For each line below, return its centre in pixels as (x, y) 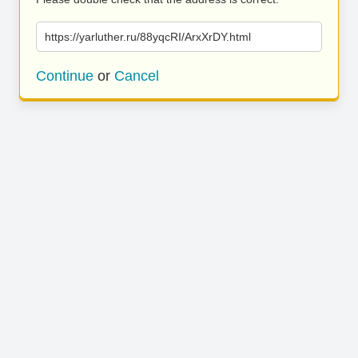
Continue (65, 76)
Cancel (137, 76)
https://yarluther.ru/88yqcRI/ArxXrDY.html (148, 37)
